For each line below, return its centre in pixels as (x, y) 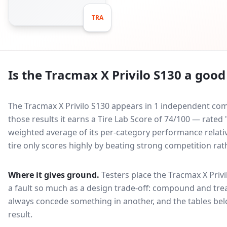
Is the (27, 75)
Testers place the (135, 175)
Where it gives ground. (54, 175)
